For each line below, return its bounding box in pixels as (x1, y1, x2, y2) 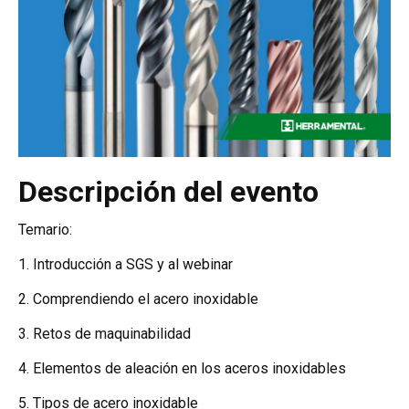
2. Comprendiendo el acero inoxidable (18, 290, 258, 309)
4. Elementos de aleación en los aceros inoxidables (18, 360, 346, 378)
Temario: (18, 221, 72, 239)
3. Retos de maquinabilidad (18, 325, 191, 343)
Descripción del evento (18, 174, 319, 210)
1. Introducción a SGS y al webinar (18, 256, 233, 274)
